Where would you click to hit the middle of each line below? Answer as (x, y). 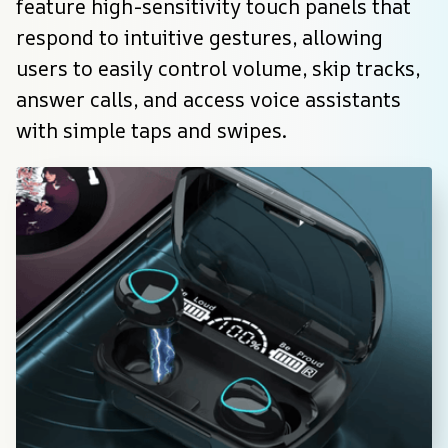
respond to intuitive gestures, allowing (199, 38)
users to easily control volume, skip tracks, (218, 69)
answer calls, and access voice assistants (208, 100)
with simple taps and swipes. (151, 131)
